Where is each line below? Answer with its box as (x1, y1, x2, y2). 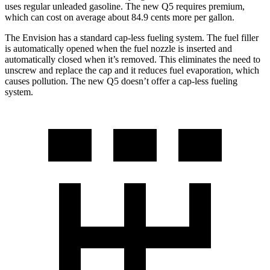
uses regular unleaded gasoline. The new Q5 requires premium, (5, 1, 245, 12)
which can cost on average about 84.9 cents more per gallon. (5, 12, 234, 23)
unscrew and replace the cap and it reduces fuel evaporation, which (5, 65, 259, 76)
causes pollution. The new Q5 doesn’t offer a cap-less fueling (5, 76, 237, 87)
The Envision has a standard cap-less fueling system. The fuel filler (5, 33, 259, 43)
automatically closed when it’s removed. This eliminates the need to (5, 54, 260, 65)
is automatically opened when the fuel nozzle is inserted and (5, 43, 232, 54)
